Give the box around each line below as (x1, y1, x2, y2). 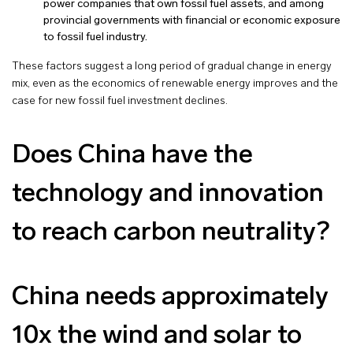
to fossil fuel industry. (43, 31, 147, 43)
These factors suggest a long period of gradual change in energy (12, 60, 332, 72)
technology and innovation (12, 180, 324, 207)
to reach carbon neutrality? (12, 219, 329, 246)
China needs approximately (12, 284, 329, 310)
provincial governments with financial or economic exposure (43, 14, 340, 27)
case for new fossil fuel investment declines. (12, 95, 228, 107)
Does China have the (12, 142, 253, 169)
